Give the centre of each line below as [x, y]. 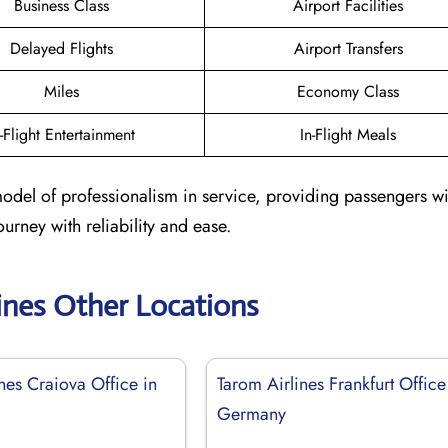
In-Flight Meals [348, 134]
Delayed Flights [61, 48]
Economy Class [348, 91]
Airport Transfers [348, 48]
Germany [252, 413]
